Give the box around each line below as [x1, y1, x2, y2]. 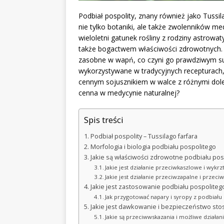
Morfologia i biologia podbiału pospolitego [90, 142, 216, 151]
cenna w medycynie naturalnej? [78, 88, 179, 98]
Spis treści [84, 114, 123, 126]
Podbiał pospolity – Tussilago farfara [90, 132, 197, 141]
